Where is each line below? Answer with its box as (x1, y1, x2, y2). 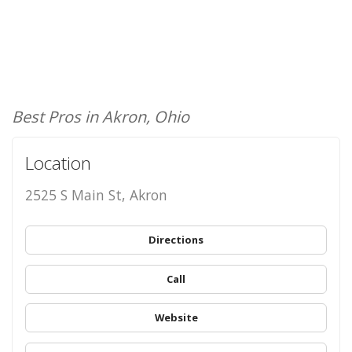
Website (154, 310, 198, 325)
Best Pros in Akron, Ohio (12, 105, 189, 127)
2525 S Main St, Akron (24, 185, 167, 205)
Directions (148, 232, 203, 247)
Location (24, 151, 91, 176)
